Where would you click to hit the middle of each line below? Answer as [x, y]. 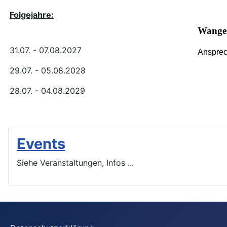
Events [41, 143]
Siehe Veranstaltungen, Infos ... [75, 162]
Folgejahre [30, 14]
